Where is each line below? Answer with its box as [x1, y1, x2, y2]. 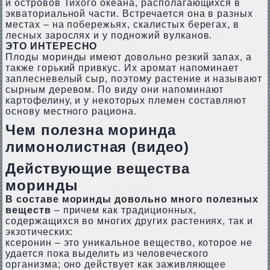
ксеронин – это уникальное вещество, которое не [5, 237, 253, 248]
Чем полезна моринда [5, 122, 177, 138]
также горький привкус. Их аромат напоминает [5, 63, 239, 73]
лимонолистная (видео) [5, 139, 190, 155]
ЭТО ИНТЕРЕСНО [5, 41, 98, 51]
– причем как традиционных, [51, 205, 196, 215]
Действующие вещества [5, 160, 190, 177]
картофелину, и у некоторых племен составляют [5, 95, 247, 105]
